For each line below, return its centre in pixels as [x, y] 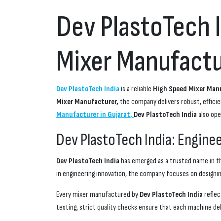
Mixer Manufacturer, [87, 102]
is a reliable [136, 89]
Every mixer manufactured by [98, 195]
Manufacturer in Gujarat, [95, 115]
